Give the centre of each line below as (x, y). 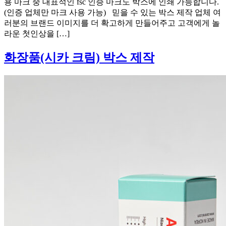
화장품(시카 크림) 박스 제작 (79, 57)
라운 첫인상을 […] (37, 33)
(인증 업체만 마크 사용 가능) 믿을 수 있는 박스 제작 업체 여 (112, 12)
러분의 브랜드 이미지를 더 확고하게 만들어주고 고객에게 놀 (112, 23)
